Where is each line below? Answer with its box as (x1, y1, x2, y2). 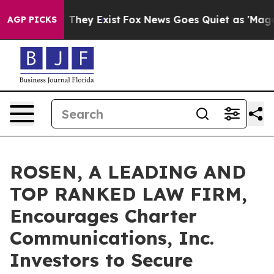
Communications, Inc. (10, 226, 214, 250)
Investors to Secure (10, 248, 193, 272)
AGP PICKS (7, 14, 57, 25)
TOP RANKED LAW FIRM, (10, 182, 247, 206)
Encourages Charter (10, 204, 197, 228)
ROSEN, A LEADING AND (10, 160, 246, 183)
